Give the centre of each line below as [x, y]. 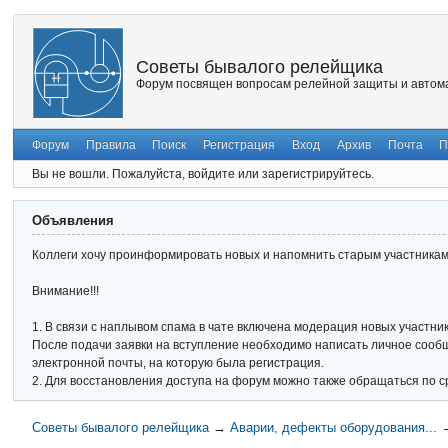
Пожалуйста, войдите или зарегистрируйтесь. [243, 173]
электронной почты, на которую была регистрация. [178, 363]
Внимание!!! [66, 291]
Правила [110, 144]
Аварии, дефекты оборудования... [333, 427]
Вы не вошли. [71, 173]
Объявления [73, 220]
